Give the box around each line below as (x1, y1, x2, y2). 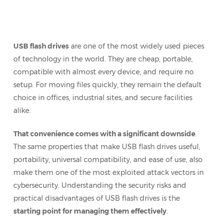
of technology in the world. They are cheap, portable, (13, 55, 193, 63)
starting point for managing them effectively (13, 207, 166, 216)
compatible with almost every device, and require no (13, 67, 194, 76)
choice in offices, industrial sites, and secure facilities (13, 93, 192, 102)
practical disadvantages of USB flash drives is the (13, 194, 180, 203)
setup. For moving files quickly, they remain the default (13, 80, 202, 89)
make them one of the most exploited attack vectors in (13, 168, 204, 177)
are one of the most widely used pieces (68, 42, 204, 51)
